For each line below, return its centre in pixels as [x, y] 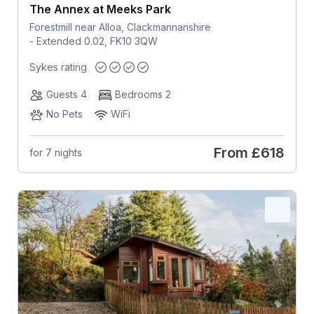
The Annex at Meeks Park [100, 9]
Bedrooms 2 [143, 94]
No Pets [64, 114]
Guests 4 [66, 94]
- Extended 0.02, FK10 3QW [93, 41]
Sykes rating [58, 67]
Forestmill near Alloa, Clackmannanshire [120, 27]
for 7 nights [55, 153]
